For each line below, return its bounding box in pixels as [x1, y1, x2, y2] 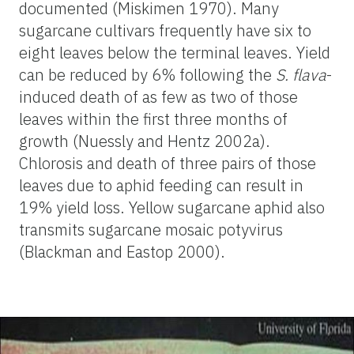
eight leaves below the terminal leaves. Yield [19, 42, 330, 64]
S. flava [276, 64, 326, 86]
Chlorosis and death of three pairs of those [19, 153, 316, 175]
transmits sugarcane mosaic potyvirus [19, 219, 283, 241]
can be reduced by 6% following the [19, 64, 276, 86]
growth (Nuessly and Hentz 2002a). [19, 130, 270, 153]
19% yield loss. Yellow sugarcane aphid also [19, 197, 325, 219]
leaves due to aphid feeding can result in [19, 175, 303, 197]
